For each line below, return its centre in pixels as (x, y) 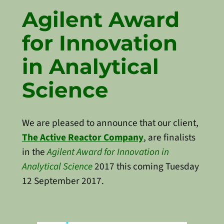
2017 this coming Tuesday (145, 166)
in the (34, 152)
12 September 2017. (63, 181)
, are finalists (169, 137)
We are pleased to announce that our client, (110, 123)
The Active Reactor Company (82, 137)
